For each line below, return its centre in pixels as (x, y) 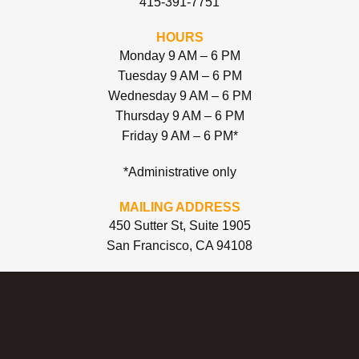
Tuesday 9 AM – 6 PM (179, 75)
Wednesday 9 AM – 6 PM (179, 95)
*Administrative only (179, 171)
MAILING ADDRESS (179, 207)
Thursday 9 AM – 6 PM (179, 115)
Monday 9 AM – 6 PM (179, 55)
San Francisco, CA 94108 (179, 245)
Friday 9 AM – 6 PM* (179, 135)
